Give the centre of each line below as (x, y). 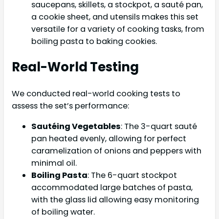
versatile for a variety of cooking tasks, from (118, 29)
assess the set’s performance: (70, 106)
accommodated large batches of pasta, (112, 187)
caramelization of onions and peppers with (116, 151)
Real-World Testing (75, 67)
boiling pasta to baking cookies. (94, 41)
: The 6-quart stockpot (132, 175)
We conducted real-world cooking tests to (96, 94)
